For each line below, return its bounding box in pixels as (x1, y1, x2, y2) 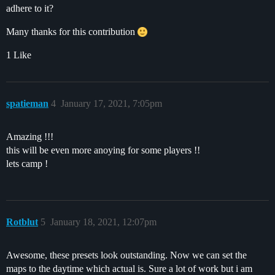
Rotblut (6, 216, 38, 227)
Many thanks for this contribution (6, 26, 137, 37)
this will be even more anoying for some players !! (6, 144, 200, 155)
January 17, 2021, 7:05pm (61, 98, 162, 109)
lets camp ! (6, 158, 48, 169)
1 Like (6, 49, 31, 60)
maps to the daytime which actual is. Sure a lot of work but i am (6, 263, 252, 274)
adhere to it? (6, 2, 53, 14)
